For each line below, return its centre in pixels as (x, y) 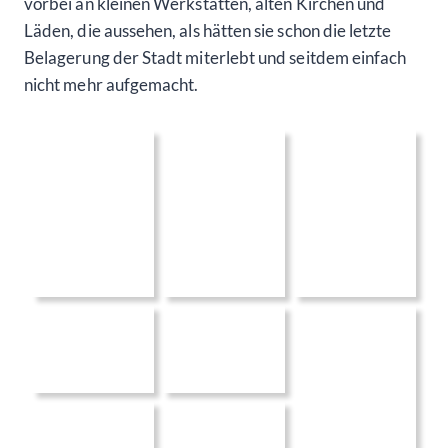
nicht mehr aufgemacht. (111, 84)
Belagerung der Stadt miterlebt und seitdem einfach (215, 57)
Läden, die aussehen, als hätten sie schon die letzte (208, 30)
